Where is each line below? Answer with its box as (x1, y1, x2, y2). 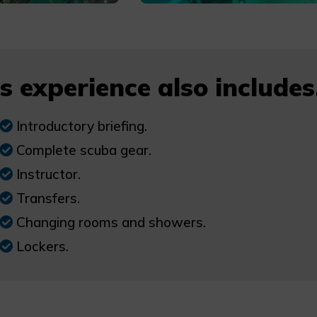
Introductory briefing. (16, 117, 147, 135)
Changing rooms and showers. (16, 214, 206, 231)
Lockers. (16, 238, 69, 255)
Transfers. (16, 190, 80, 207)
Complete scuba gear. (16, 142, 151, 159)
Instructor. (16, 166, 81, 183)
